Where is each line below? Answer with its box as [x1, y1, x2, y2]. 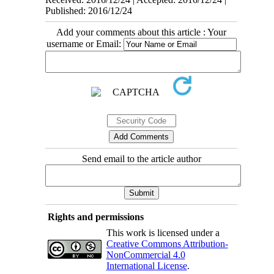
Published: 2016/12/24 [45, 5, 133, 16]
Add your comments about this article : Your [56, 26, 226, 37]
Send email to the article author [81, 153, 201, 164]
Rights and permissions [47, 211, 144, 222]
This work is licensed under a [106, 227, 220, 238]
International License [106, 260, 187, 271]
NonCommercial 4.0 [106, 249, 185, 260]
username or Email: [46, 38, 124, 49]
